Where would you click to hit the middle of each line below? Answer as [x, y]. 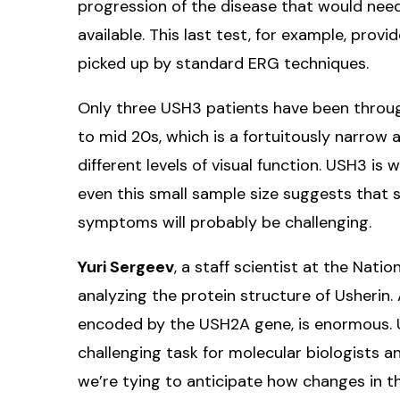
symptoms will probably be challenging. [225, 222]
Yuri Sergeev [126, 267]
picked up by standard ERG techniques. [223, 63]
